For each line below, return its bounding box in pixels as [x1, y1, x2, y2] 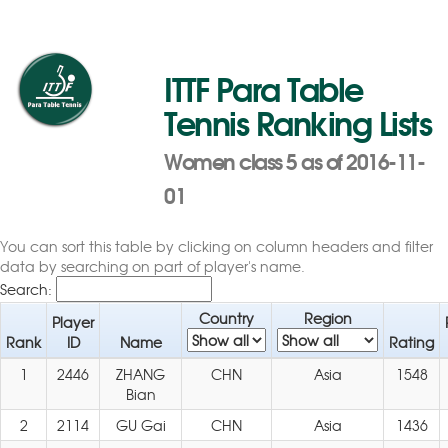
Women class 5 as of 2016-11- [164, 144, 425, 176]
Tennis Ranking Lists [164, 96, 432, 146]
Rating [389, 332, 434, 352]
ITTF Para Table [164, 62, 363, 112]
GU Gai [115, 415, 166, 435]
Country [199, 308, 254, 328]
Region [303, 308, 352, 328]
